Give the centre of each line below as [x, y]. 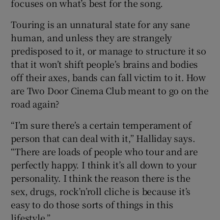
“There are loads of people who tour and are [104, 151]
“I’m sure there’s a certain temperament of [101, 125]
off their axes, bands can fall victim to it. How [108, 77]
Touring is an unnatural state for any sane [101, 24]
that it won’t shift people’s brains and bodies [105, 64]
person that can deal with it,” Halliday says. [103, 138]
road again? [35, 104]
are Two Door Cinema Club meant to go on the [110, 91]
